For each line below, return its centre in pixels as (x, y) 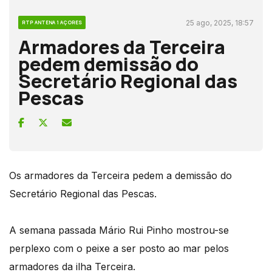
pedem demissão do (108, 63)
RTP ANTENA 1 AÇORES (52, 22)
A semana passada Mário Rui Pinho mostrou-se (119, 230)
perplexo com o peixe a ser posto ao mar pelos (119, 248)
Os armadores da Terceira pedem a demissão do (121, 175)
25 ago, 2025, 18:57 (220, 22)
